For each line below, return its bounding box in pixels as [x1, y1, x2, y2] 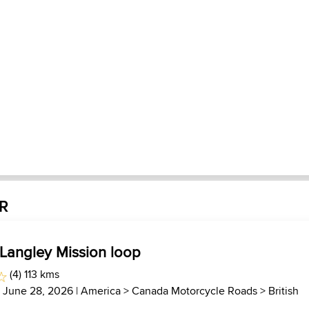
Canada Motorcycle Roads [132, 283, 258, 299]
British [268, 283, 299, 299]
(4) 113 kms [6, 266, 59, 282]
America [81, 283, 121, 299]
